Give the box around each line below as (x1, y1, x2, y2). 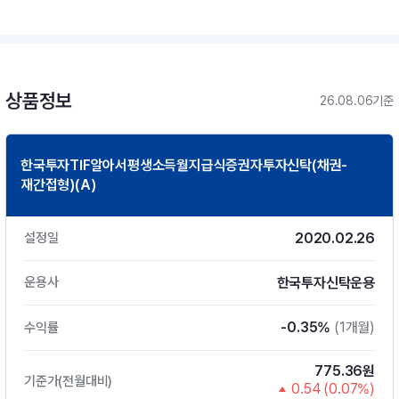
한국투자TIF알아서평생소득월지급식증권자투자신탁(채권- (20, 157, 348, 174)
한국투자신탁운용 (276, 273, 375, 291)
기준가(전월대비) (24, 372, 113, 389)
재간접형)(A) (20, 176, 96, 193)
